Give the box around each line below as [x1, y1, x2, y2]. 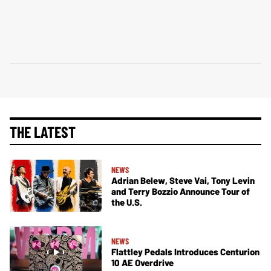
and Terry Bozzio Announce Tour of [111, 185, 250, 197]
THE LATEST [10, 122, 76, 142]
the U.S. [111, 196, 142, 207]
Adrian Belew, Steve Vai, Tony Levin [111, 174, 255, 186]
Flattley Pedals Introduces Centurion [111, 246, 260, 258]
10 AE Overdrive [111, 257, 174, 269]
